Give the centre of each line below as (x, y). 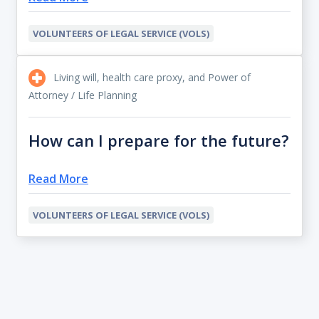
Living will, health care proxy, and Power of (151, 77)
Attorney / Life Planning (83, 95)
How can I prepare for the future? (159, 140)
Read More (58, 178)
